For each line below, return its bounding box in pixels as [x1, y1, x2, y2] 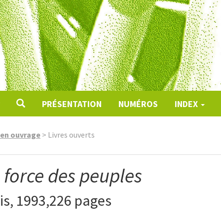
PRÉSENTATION [41, 98, 102, 110]
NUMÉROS [118, 98, 158, 110]
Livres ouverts [48, 130, 95, 140]
